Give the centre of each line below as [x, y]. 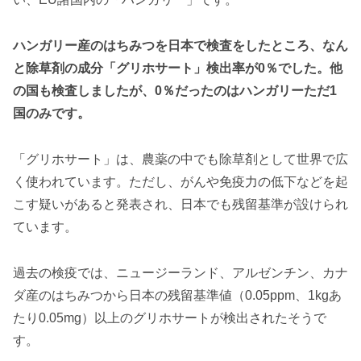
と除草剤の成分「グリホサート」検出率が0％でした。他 [178, 68]
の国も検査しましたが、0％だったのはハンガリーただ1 [175, 90]
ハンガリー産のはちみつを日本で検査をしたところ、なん [180, 45]
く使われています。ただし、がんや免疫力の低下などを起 [180, 181]
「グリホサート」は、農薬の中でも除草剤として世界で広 [180, 159]
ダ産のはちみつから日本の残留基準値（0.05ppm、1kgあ [177, 295]
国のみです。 [52, 113]
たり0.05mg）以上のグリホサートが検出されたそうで [170, 317]
